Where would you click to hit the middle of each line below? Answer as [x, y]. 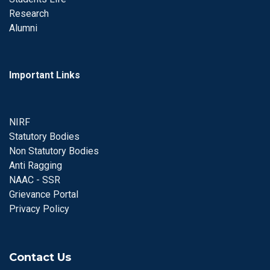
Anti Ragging [36, 165]
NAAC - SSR [35, 180]
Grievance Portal [44, 194]
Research [29, 14]
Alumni [23, 28]
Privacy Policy [39, 209]
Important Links [45, 75]
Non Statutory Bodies [54, 151]
